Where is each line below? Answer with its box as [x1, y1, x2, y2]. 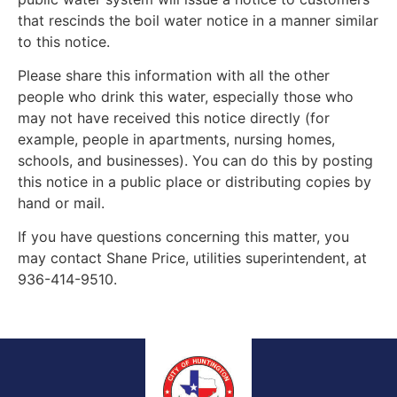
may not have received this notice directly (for [18, 108, 330, 127]
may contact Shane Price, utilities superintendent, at [18, 249, 367, 268]
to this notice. [18, 32, 110, 51]
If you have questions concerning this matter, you [18, 228, 349, 246]
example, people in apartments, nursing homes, [18, 129, 335, 148]
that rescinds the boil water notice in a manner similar [18, 11, 378, 29]
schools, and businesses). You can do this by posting [18, 151, 373, 169]
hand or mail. [18, 193, 105, 212]
